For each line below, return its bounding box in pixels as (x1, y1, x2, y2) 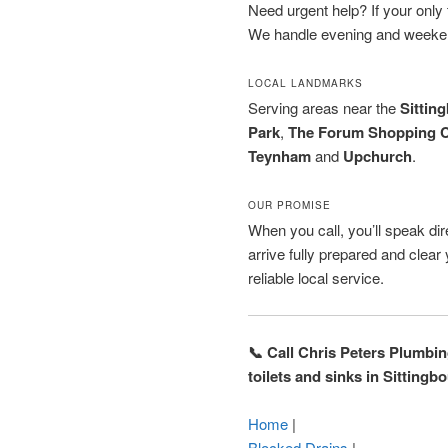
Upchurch (343, 144, 412, 167)
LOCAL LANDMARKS (248, 75, 363, 90)
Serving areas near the (248, 96, 400, 118)
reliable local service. (248, 267, 384, 289)
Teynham (248, 144, 311, 167)
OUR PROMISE (248, 198, 331, 213)
